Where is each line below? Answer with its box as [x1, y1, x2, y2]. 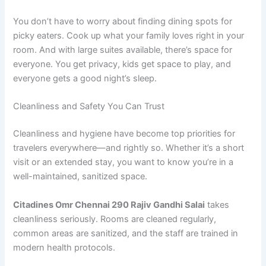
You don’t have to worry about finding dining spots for [13, 15, 233, 27]
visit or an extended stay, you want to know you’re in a [13, 157, 234, 168]
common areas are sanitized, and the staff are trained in [13, 227, 239, 239]
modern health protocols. [13, 242, 116, 253]
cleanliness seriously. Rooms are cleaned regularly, [13, 213, 217, 224]
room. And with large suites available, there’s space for [13, 44, 233, 55]
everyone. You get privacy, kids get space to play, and [13, 58, 232, 69]
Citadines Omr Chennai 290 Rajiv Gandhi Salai [13, 199, 205, 210]
